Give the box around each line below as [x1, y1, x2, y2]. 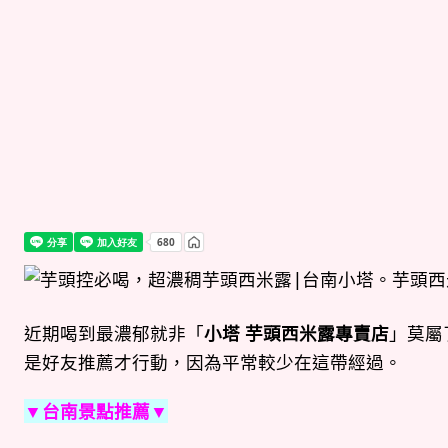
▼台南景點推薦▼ [24, 399, 168, 423]
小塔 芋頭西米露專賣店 [204, 321, 389, 345]
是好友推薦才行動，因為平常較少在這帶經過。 [24, 350, 402, 374]
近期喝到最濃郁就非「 [24, 321, 204, 345]
